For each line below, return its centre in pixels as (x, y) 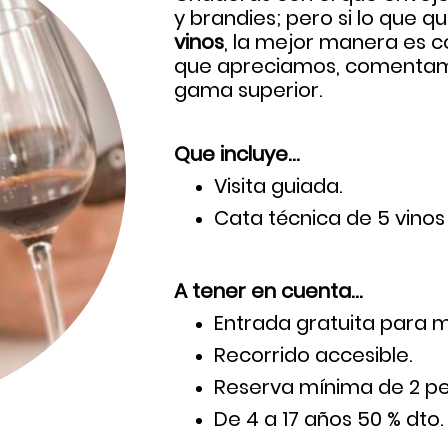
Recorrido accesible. (313, 354)
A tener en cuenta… (268, 290)
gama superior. (248, 89)
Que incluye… (236, 153)
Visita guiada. (278, 185)
